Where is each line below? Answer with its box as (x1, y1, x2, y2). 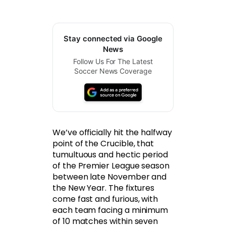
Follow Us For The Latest (73, 56, 153, 66)
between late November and (52, 171, 167, 183)
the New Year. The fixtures (52, 182, 155, 194)
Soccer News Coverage (74, 66, 152, 75)
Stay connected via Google (64, 33, 162, 43)
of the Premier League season (52, 159, 170, 172)
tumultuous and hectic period (52, 148, 168, 160)
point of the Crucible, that (52, 137, 154, 149)
